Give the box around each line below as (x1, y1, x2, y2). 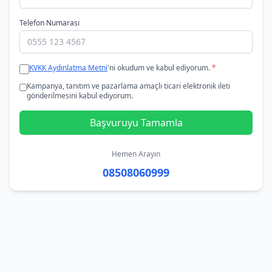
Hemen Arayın (112, 148, 160, 159)
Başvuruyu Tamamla (89, 115, 183, 129)
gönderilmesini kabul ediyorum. (26, 90, 133, 101)
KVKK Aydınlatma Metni (29, 62, 107, 73)
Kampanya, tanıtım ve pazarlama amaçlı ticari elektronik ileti (26, 80, 230, 91)
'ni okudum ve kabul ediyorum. (107, 62, 212, 73)
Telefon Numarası (19, 17, 80, 28)
